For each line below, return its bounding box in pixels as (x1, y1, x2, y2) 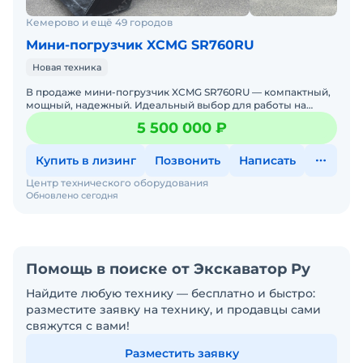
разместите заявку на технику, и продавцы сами (26, 302, 321, 317)
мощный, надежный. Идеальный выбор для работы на (26, 99, 306, 111)
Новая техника (32, 62, 101, 73)
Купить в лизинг (35, 153, 136, 168)
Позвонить (154, 153, 220, 168)
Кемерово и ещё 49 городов (26, 16, 173, 28)
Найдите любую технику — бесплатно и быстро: (26, 286, 315, 301)
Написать (238, 153, 296, 168)
